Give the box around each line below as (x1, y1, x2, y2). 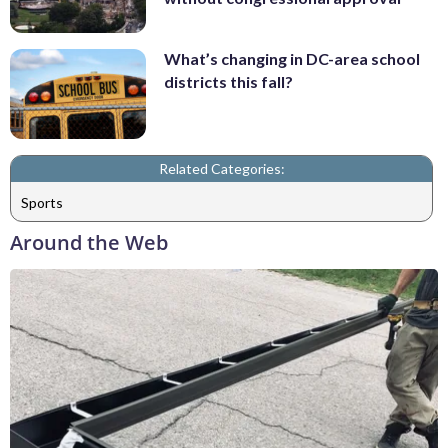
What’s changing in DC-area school (164, 48, 420, 68)
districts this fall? (164, 71, 293, 91)
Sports (21, 193, 63, 211)
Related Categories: (158, 160, 285, 178)
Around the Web (10, 229, 168, 257)
